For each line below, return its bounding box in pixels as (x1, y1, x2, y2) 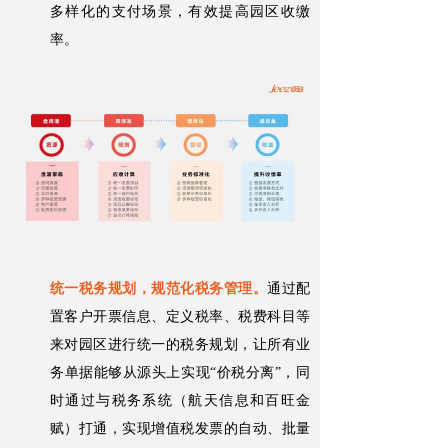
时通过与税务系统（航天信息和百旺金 (50, 393, 310, 409)
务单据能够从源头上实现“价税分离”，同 (50, 365, 310, 381)
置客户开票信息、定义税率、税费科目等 (50, 309, 310, 325)
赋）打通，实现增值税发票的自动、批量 (50, 421, 310, 437)
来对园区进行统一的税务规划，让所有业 (50, 337, 310, 353)
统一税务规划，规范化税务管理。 (50, 281, 268, 297)
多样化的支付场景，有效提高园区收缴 (50, 4, 310, 20)
